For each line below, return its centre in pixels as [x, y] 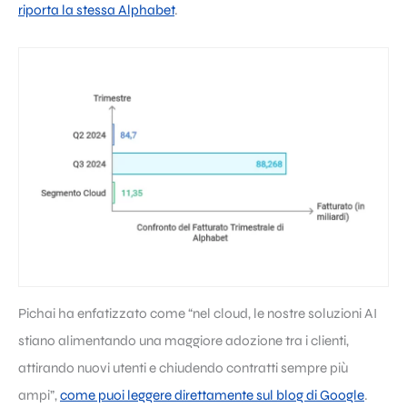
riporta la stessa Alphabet [96, 10]
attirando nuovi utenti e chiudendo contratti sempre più [183, 367]
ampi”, [39, 395]
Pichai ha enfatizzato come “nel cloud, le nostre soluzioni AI [198, 313]
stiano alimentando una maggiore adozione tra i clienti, [184, 340]
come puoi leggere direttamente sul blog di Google [212, 395]
